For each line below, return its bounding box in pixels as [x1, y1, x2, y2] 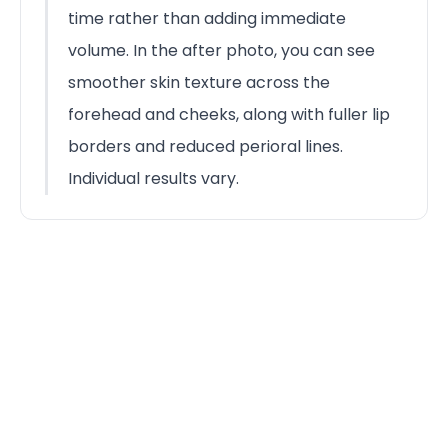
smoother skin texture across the [68, 70, 330, 94]
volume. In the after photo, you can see [68, 38, 375, 62]
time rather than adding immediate [68, 6, 346, 30]
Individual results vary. [68, 166, 239, 190]
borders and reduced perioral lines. [68, 134, 343, 158]
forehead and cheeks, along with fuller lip [68, 102, 390, 126]
